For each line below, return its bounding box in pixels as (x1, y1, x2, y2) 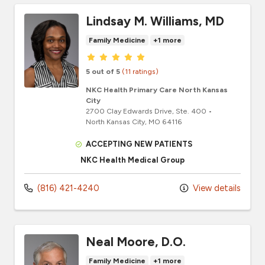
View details (190, 182, 241, 193)
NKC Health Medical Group (80, 155, 185, 164)
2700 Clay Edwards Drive (86, 106, 172, 115)
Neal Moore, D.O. (86, 234, 186, 249)
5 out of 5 (86, 66, 120, 76)
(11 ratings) (122, 66, 159, 76)
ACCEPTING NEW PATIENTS (86, 139, 193, 148)
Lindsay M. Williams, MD (86, 13, 224, 28)
